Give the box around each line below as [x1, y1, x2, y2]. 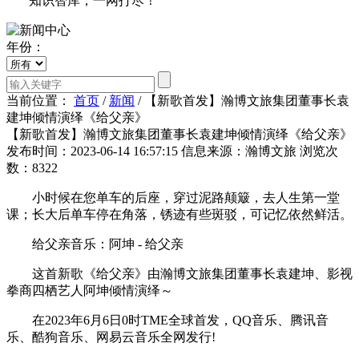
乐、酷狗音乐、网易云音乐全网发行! [6, 329, 216, 344]
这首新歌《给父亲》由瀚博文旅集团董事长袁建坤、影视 [6, 266, 353, 280]
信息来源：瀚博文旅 [181, 143, 296, 158]
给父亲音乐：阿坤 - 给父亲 [6, 236, 184, 251]
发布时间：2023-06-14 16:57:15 [6, 143, 178, 158]
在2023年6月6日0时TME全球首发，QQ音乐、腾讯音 [6, 313, 329, 327]
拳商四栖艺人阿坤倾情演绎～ [6, 283, 173, 297]
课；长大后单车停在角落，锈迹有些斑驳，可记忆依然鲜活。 [6, 207, 353, 221]
